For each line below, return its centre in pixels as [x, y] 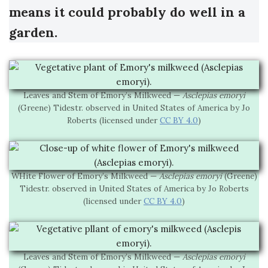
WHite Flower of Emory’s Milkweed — [85, 176]
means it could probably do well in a [127, 12]
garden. [33, 33]
